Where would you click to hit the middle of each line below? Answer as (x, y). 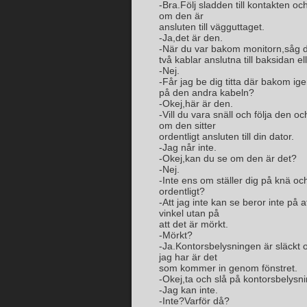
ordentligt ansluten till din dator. (226, 136)
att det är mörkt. (194, 224)
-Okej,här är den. (196, 103)
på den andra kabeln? (207, 93)
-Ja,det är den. (191, 38)
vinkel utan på (189, 213)
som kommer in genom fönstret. (228, 268)
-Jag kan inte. (188, 290)
